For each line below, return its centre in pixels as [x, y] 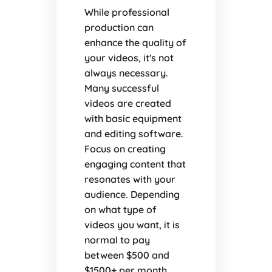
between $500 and [127, 255]
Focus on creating [125, 149]
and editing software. [134, 134]
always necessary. [126, 73]
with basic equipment [133, 119]
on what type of [120, 210]
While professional [127, 12]
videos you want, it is [132, 225]
